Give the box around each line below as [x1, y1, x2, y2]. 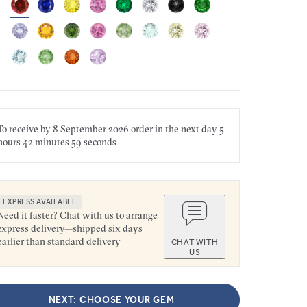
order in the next [129, 122, 201, 135]
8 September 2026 [53, 122, 129, 135]
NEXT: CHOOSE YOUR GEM [48, 293, 175, 306]
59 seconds [69, 135, 116, 148]
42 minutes [21, 135, 69, 148]
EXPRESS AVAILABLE [3, 197, 77, 206]
